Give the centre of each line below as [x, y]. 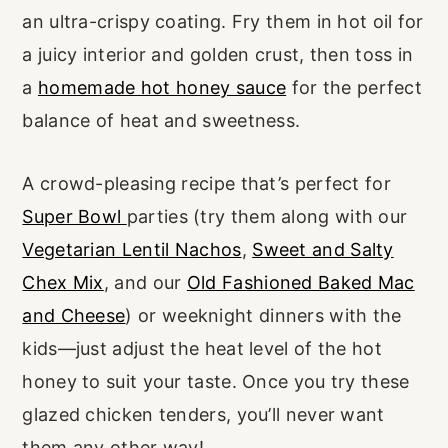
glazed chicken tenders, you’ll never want [203, 415]
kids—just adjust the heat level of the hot [202, 349]
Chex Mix [63, 283]
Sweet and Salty [323, 250]
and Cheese [74, 316]
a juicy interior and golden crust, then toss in [218, 55]
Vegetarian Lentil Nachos [132, 250]
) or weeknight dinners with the [263, 316]
